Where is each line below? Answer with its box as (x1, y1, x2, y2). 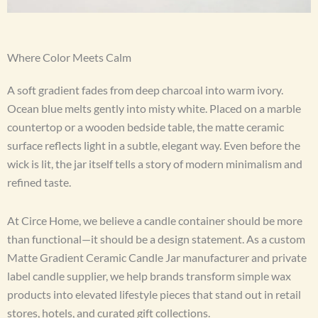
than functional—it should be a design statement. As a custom (7, 232, 305, 246)
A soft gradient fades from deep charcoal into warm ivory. (7, 83, 283, 97)
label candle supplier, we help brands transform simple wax (7, 269, 291, 283)
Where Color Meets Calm (7, 50, 131, 64)
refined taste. (7, 175, 71, 189)
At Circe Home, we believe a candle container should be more (7, 214, 302, 227)
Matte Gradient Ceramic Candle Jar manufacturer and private (7, 251, 307, 264)
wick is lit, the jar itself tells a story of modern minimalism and (7, 157, 302, 170)
